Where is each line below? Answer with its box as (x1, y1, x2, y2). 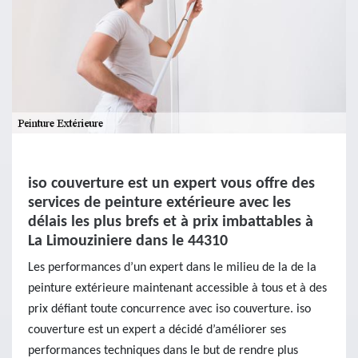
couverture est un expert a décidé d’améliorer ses (28, 324, 286, 336)
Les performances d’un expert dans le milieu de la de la (28, 261, 316, 274)
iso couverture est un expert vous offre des (28, 176, 315, 192)
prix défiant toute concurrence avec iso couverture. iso (28, 303, 311, 316)
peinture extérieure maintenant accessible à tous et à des (28, 282, 327, 295)
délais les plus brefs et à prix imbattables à (28, 214, 313, 230)
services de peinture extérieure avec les (28, 195, 291, 211)
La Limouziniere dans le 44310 (28, 233, 228, 249)
